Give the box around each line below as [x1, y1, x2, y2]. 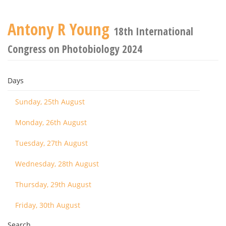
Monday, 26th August [15, 118, 87, 127]
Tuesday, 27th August [15, 138, 88, 148]
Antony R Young [8, 18, 114, 40]
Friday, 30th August [15, 200, 80, 210]
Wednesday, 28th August [15, 159, 99, 168]
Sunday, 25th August [15, 97, 85, 106]
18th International [114, 24, 193, 38]
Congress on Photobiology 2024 [8, 42, 142, 56]
